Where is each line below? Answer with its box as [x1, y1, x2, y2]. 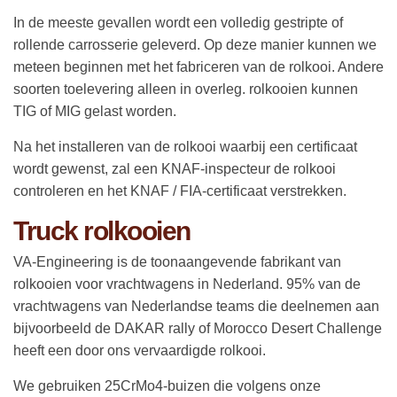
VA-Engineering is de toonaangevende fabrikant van [13, 253, 341, 269]
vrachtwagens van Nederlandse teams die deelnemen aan [13, 298, 379, 314]
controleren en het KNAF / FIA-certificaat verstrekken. [13, 183, 346, 198]
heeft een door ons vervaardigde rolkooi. [13, 342, 266, 358]
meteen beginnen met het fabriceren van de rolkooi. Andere [13, 58, 384, 74]
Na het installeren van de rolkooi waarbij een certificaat [13, 138, 357, 154]
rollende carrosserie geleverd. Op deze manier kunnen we [13, 36, 377, 52]
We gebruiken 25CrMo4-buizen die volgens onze [13, 378, 321, 393]
